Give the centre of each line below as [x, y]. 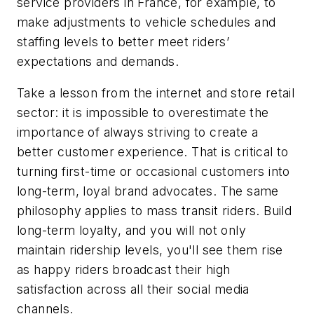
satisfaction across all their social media [133, 289]
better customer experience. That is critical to [153, 152]
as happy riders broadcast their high [124, 270]
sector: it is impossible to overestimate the [143, 113]
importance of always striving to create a [138, 132]
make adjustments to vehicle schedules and [146, 22]
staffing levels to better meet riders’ [123, 41]
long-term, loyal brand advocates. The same [148, 191]
